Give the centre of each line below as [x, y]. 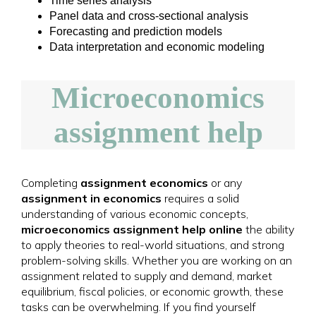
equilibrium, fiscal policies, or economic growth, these [152, 291]
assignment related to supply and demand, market [147, 276]
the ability [268, 229]
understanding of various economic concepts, [135, 214]
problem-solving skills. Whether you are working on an [157, 260]
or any [225, 183]
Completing [51, 183]
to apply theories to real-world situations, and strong [153, 245]
